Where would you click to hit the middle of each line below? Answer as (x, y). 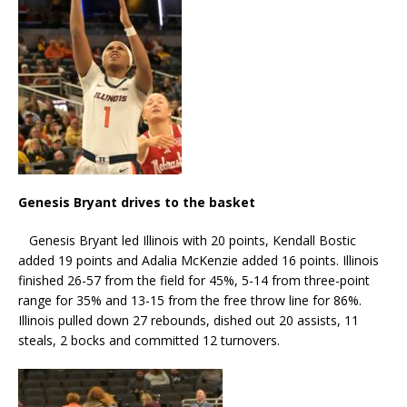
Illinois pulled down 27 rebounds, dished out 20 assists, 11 (189, 320)
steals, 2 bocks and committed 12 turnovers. (149, 340)
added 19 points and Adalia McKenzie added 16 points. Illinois (199, 260)
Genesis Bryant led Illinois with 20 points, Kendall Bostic (187, 240)
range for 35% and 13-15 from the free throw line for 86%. (190, 300)
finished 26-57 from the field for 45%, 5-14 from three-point (194, 280)
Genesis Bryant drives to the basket (137, 202)
